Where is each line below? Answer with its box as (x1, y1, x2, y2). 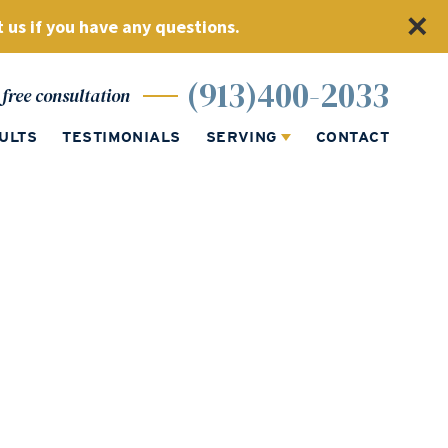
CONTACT (315, 128, 389, 147)
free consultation (2, 82, 130, 108)
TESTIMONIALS (62, 128, 181, 147)
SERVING (205, 128, 277, 147)
